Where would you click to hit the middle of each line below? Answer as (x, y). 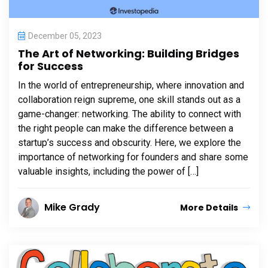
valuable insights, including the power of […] (108, 171)
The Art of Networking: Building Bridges (129, 53)
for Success (51, 66)
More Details (210, 207)
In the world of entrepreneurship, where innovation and (131, 85)
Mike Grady (72, 207)
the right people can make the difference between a (126, 128)
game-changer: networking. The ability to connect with (130, 114)
